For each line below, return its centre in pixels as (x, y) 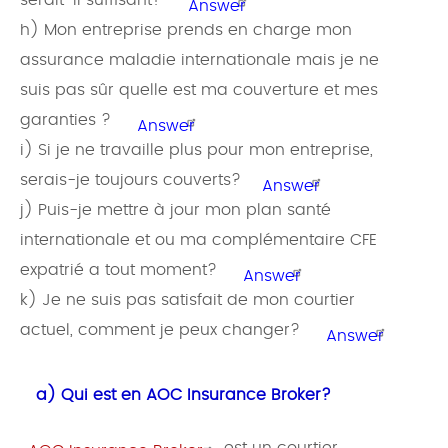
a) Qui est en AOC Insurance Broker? (183, 395)
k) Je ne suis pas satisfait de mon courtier (187, 300)
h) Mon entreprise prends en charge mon (186, 30)
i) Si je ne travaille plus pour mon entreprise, (196, 150)
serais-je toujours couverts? (130, 180)
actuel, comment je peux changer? (165, 330)
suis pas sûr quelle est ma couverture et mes (199, 90)
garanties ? (70, 120)
